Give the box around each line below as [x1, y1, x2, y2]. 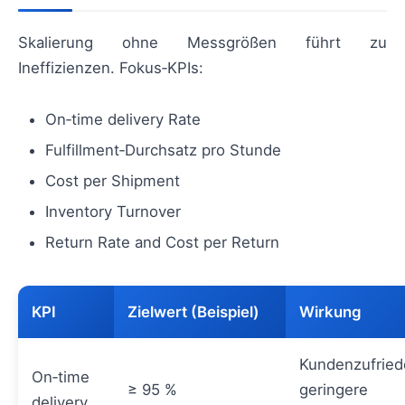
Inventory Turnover [45, 202, 181, 221]
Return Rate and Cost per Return [45, 233, 279, 252]
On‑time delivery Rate [45, 110, 201, 129]
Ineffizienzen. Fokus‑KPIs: [18, 58, 203, 77]
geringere [299, 381, 368, 400]
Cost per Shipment [45, 172, 180, 191]
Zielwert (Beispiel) [127, 303, 259, 322]
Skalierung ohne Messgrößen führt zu [18, 33, 387, 52]
